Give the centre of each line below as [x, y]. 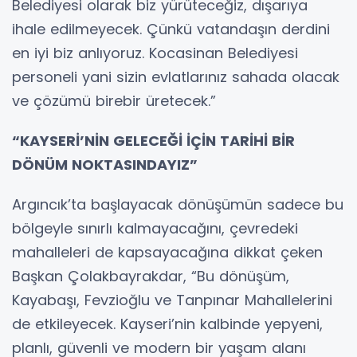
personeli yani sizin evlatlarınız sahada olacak [176, 77]
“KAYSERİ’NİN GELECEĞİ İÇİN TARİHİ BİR [153, 141]
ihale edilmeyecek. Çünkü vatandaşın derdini [171, 29]
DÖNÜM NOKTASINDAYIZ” [105, 165]
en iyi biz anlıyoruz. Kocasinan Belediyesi [155, 53]
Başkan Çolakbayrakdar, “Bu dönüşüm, [151, 277]
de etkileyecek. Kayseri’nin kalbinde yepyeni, [167, 324]
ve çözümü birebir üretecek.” [114, 101]
